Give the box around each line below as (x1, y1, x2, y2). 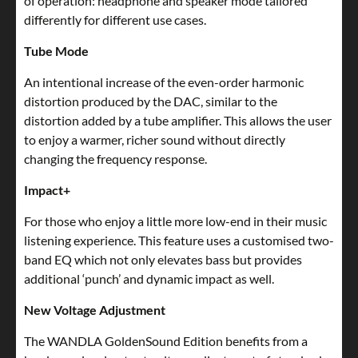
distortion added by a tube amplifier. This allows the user (24, 113, 332, 129)
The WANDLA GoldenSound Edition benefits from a (24, 333, 308, 349)
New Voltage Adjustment (24, 302, 165, 318)
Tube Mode (24, 43, 89, 59)
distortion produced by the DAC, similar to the (24, 93, 277, 109)
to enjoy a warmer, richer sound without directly (24, 132, 285, 148)
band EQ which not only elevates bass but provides (24, 252, 302, 268)
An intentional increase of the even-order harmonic (24, 74, 304, 90)
